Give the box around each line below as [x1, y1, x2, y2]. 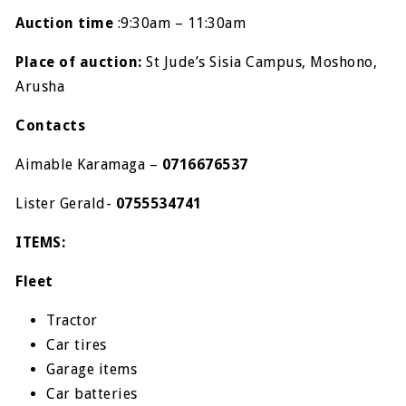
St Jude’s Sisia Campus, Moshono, [146, 53, 378, 71]
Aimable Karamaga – [15, 156, 162, 173]
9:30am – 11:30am [121, 14, 250, 32]
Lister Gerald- [15, 195, 116, 212]
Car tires [46, 336, 107, 353]
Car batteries [46, 385, 138, 402]
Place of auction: [15, 53, 147, 71]
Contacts [15, 117, 86, 134]
